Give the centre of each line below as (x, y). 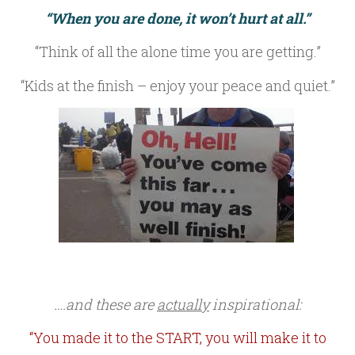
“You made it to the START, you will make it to (177, 338)
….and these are (105, 304)
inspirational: (255, 304)
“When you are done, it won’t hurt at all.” (177, 19)
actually (183, 304)
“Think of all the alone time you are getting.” (177, 52)
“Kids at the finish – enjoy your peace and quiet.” (177, 85)
